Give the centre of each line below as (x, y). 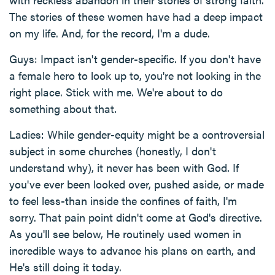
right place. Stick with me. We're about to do (116, 92)
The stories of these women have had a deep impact (136, 16)
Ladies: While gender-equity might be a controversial (137, 134)
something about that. (63, 108)
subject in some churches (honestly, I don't (113, 151)
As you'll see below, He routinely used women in (125, 234)
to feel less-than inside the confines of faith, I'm (123, 200)
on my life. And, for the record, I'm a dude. (110, 33)
